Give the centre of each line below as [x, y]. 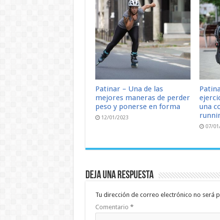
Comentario [112, 207]
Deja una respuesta [119, 176]
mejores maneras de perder [142, 98]
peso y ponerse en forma [137, 107]
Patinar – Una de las [129, 89]
